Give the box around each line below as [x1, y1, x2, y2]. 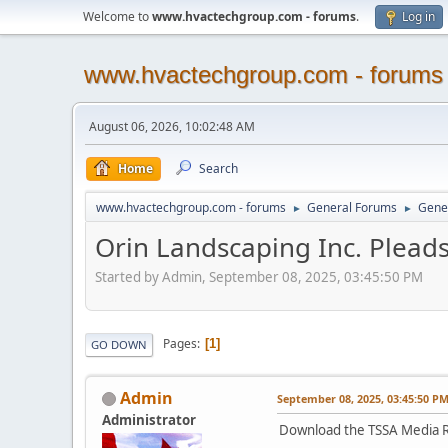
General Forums [307, 199, 397, 216]
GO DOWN [91, 336, 147, 352]
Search [199, 160, 238, 177]
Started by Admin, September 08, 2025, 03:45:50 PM [95, 267, 423, 286]
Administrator [102, 410, 196, 429]
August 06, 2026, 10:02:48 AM [89, 118, 255, 135]
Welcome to [83, 8, 152, 25]
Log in [402, 8, 435, 25]
